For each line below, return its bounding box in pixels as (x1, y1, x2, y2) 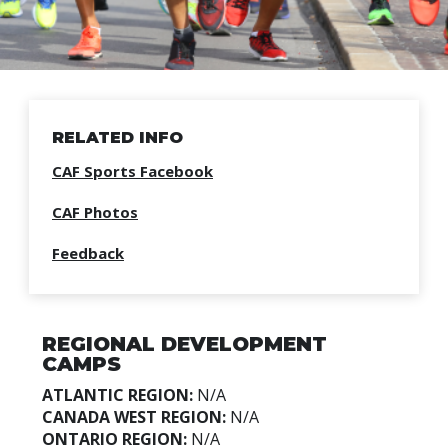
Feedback (52, 243, 124, 263)
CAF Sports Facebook (52, 161, 213, 181)
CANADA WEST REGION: (41, 406, 230, 428)
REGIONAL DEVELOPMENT (41, 332, 327, 356)
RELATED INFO (52, 128, 183, 147)
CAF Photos (52, 202, 138, 222)
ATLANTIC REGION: (41, 384, 193, 406)
